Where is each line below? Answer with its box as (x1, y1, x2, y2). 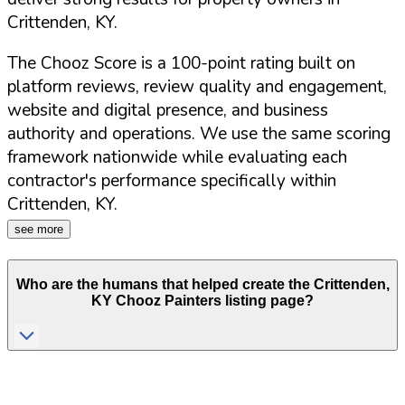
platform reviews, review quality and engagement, (7, 75, 387, 99)
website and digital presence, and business (7, 99, 328, 123)
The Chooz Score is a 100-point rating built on (7, 52, 355, 76)
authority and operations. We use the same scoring (7, 122, 391, 146)
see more (14, 222, 63, 237)
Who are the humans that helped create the (15, 277, 314, 293)
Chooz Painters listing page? (112, 293, 314, 309)
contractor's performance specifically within (7, 169, 336, 193)
